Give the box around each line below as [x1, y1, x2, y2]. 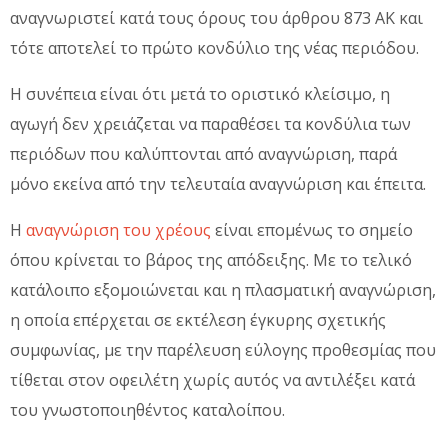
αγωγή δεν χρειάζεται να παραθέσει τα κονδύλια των [10, 112, 411, 135]
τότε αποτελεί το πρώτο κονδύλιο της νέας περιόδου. [10, 36, 419, 59]
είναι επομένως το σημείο [211, 218, 413, 241]
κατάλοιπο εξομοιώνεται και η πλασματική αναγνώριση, [10, 278, 436, 301]
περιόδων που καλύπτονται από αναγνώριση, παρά [10, 142, 397, 165]
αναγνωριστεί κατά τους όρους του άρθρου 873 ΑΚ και [10, 6, 423, 29]
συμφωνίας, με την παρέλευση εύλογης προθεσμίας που [10, 338, 436, 361]
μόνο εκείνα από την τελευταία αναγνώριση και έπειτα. [10, 172, 426, 195]
